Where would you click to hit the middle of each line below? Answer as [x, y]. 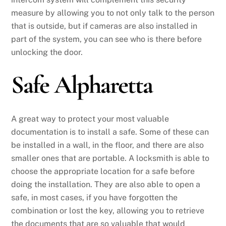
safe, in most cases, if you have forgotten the [95, 197]
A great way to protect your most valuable [90, 119]
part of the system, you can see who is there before [107, 39]
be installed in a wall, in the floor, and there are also [108, 145]
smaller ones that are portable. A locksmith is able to [110, 158]
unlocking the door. [47, 52]
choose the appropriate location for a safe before [103, 171]
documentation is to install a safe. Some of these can [110, 132]
